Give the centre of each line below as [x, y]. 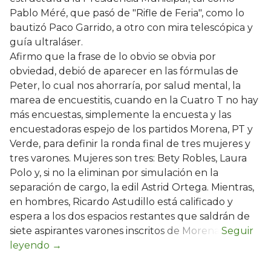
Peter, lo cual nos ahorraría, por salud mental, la [125, 86]
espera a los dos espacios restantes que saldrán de [130, 217]
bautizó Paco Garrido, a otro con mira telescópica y [131, 28]
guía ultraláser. [46, 42]
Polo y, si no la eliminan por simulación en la [114, 173]
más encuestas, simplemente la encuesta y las [120, 115]
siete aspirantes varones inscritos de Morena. [116, 231]
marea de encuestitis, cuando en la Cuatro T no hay [134, 100]
